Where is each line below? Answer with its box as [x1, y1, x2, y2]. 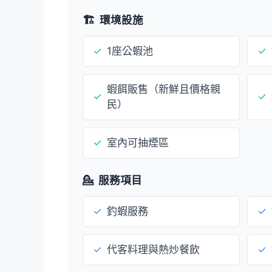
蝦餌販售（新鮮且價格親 [107, 83, 220, 95]
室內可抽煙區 [107, 136, 169, 149]
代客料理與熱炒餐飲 [107, 243, 200, 256]
